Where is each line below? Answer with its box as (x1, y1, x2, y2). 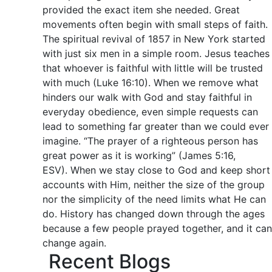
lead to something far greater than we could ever (42, 120, 269, 132)
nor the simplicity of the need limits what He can (42, 193, 266, 205)
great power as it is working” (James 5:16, (42, 149, 236, 161)
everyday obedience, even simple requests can (42, 106, 258, 118)
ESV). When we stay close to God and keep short (42, 164, 270, 176)
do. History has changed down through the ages (42, 208, 265, 220)
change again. (42, 237, 106, 249)
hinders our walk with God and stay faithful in (42, 91, 252, 103)
